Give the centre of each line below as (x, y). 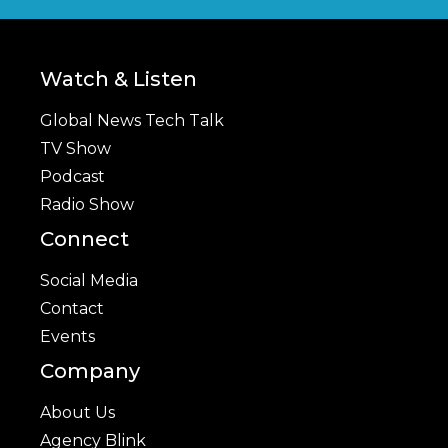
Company (90, 371)
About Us (77, 413)
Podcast (72, 177)
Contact (72, 309)
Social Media (89, 281)
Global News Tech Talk (132, 121)
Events (67, 337)
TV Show (75, 149)
